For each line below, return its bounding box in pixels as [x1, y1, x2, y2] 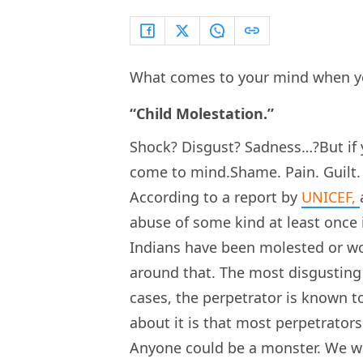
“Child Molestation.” [130, 103, 274, 123]
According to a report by [130, 186, 301, 207]
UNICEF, [301, 186, 360, 207]
